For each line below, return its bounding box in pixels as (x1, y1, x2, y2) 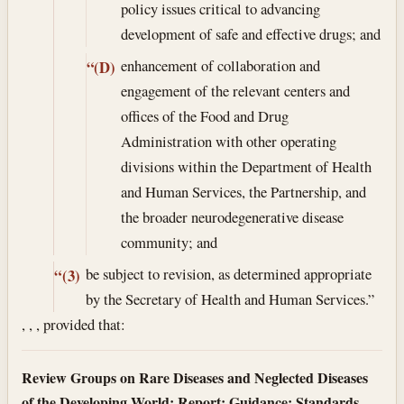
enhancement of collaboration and (120, 55, 320, 77)
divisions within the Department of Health (120, 156, 372, 178)
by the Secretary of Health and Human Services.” (85, 289, 374, 310)
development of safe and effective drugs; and (120, 23, 381, 44)
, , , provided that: (22, 314, 126, 335)
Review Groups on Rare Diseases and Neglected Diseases (22, 366, 369, 388)
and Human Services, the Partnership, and (120, 181, 366, 203)
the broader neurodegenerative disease (120, 207, 344, 228)
